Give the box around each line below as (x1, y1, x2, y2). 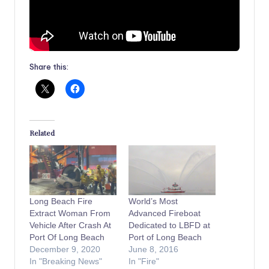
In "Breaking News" (29, 256, 102, 266)
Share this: (29, 62, 68, 72)
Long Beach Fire (29, 196, 92, 206)
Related (29, 128, 55, 138)
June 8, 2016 (128, 244, 178, 254)
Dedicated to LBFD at (128, 220, 210, 230)
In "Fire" (128, 256, 159, 266)
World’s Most (128, 196, 178, 206)
